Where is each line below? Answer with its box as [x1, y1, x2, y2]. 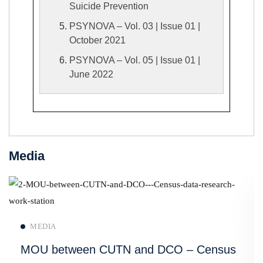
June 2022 [69, 69, 113, 79]
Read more [106, 215, 143, 225]
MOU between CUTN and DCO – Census [21, 242, 236, 256]
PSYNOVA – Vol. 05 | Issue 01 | [69, 55, 200, 65]
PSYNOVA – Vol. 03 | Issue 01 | [69, 21, 200, 31]
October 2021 [69, 35, 126, 45]
